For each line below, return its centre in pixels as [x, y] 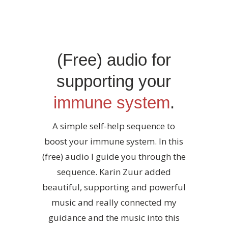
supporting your [114, 81]
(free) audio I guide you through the [114, 156]
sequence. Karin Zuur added [114, 172]
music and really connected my [114, 202]
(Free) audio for [114, 60]
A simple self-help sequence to [114, 126]
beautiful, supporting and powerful [114, 187]
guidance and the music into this [114, 218]
